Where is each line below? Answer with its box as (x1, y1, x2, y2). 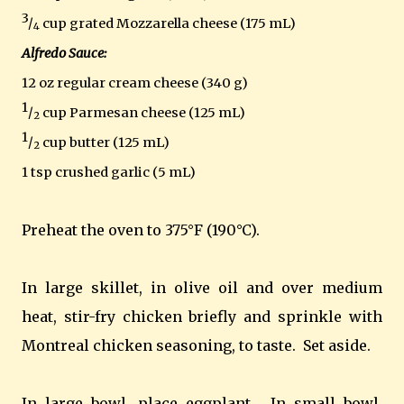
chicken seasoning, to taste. (89, 335, 296, 354)
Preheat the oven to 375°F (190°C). (22, 220, 260, 239)
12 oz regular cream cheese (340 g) (22, 74, 248, 91)
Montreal (22, 335, 89, 354)
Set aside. (303, 335, 371, 354)
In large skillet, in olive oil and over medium (22, 278, 382, 297)
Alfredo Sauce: (22, 44, 106, 61)
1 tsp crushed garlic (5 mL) (22, 163, 196, 180)
